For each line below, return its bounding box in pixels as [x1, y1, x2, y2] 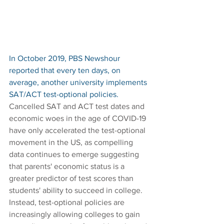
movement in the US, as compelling [9, 138, 135, 147]
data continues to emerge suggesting [9, 150, 141, 159]
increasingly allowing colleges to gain [9, 210, 142, 219]
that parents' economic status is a [9, 162, 126, 171]
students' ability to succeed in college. [9, 186, 144, 195]
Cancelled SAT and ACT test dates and [9, 102, 146, 111]
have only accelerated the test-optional [9, 126, 147, 135]
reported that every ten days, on [9, 66, 122, 75]
